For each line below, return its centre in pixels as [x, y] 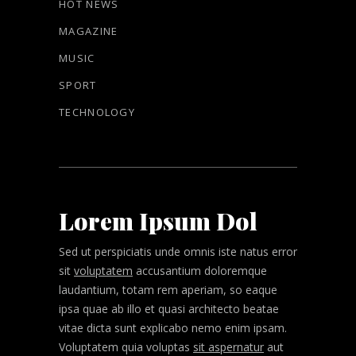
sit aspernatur [228, 346]
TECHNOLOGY [97, 112]
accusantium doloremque [200, 270]
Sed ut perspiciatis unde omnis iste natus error [178, 251]
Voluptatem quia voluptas [126, 346]
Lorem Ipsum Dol [158, 221]
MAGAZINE [89, 31]
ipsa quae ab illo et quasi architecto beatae [169, 308]
